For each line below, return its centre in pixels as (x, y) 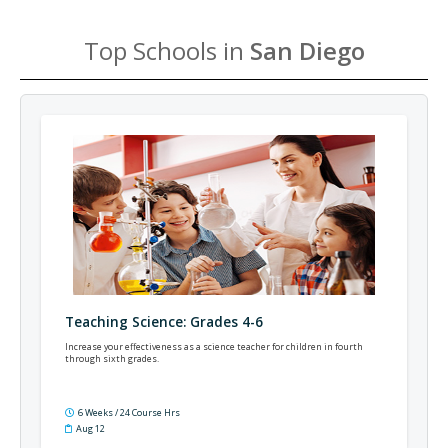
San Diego (307, 50)
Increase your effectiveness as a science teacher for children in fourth (214, 346)
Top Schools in (166, 50)
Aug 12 (90, 428)
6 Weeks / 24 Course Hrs (129, 412)
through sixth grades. (112, 358)
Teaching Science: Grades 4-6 (164, 321)
